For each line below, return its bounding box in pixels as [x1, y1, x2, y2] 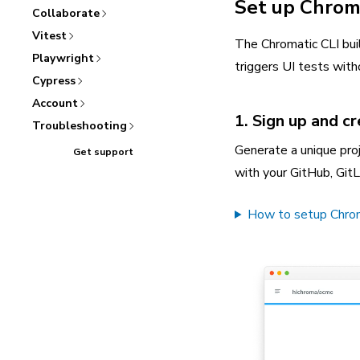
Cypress [32, 73, 76, 88]
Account [32, 96, 78, 111]
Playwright [32, 51, 94, 66]
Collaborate [32, 6, 100, 21]
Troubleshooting [32, 118, 127, 133]
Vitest [32, 28, 67, 43]
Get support [72, 145, 133, 158]
